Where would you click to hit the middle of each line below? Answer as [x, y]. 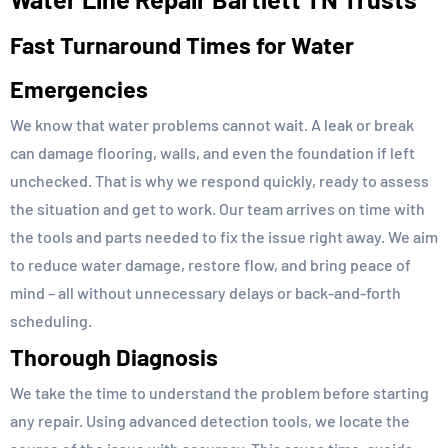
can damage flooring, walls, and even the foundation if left [212, 153]
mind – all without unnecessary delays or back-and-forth [205, 293]
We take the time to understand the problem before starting [219, 393]
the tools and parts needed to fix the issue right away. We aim [224, 237]
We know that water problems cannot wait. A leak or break [212, 125]
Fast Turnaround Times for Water [182, 45]
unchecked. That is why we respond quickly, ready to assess [219, 181]
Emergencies [79, 89]
